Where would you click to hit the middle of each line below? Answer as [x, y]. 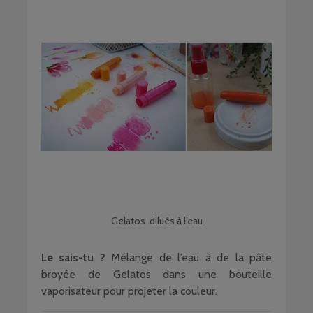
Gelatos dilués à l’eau [156, 221]
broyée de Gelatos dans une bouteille [156, 274]
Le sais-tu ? [77, 257]
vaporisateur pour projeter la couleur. [129, 291]
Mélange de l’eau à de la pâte [192, 257]
